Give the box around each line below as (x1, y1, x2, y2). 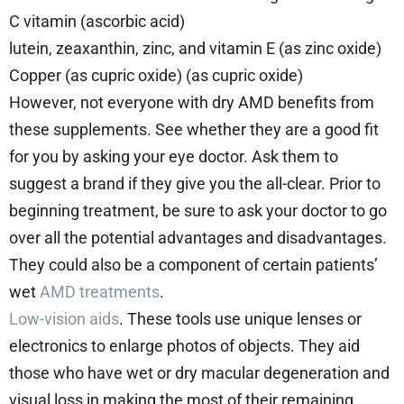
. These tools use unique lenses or (119, 308, 362, 328)
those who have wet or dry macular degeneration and (9, 363, 390, 382)
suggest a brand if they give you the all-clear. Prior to (9, 173, 381, 193)
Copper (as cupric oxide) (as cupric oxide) (9, 65, 307, 85)
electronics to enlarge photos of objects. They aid (9, 335, 360, 355)
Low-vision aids (9, 308, 119, 328)
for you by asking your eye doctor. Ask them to (9, 146, 338, 166)
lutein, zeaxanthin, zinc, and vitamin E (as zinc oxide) (9, 38, 385, 58)
